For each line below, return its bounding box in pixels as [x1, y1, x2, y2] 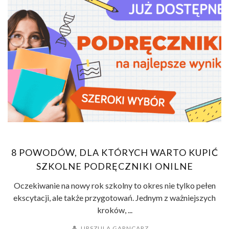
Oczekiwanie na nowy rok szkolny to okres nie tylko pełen [13, 180, 216, 190]
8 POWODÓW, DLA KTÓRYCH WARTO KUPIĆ [11, 146, 218, 158]
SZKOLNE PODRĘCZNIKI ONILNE [36, 160, 193, 172]
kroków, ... [97, 204, 132, 215]
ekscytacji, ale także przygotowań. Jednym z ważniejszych [13, 192, 216, 202]
